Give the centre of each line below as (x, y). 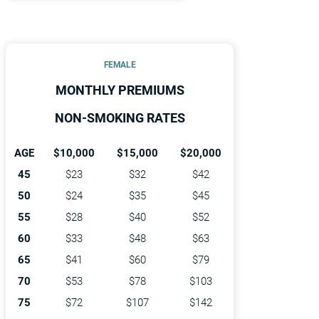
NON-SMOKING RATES (120, 117)
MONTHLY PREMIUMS (120, 90)
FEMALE (120, 64)
